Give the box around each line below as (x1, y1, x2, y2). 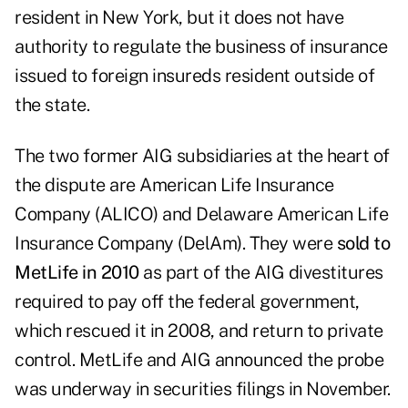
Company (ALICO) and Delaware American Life (15, 203, 388, 226)
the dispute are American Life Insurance (15, 174, 334, 197)
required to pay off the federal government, (15, 291, 360, 313)
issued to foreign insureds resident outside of (15, 65, 374, 87)
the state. (15, 94, 89, 117)
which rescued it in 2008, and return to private (15, 320, 383, 342)
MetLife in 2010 (15, 261, 139, 284)
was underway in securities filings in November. (15, 378, 391, 401)
